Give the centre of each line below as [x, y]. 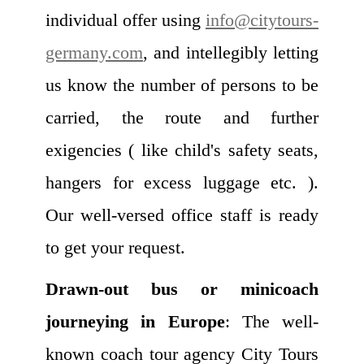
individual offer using [126, 19]
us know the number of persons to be [182, 84]
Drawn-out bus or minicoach [182, 288]
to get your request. [115, 247]
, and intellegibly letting [231, 52]
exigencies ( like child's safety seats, [182, 149]
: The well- [271, 321]
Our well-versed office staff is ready [182, 214]
